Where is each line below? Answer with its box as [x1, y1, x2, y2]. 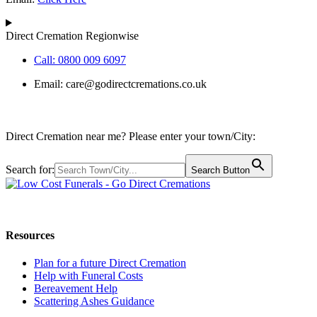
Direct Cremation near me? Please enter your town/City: [6, 129, 255, 142]
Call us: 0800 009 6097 [6, 201, 110, 214]
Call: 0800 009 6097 [34, 53, 126, 66]
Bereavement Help [34, 282, 117, 295]
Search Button [191, 164, 250, 175]
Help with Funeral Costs [34, 270, 143, 282]
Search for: [6, 163, 54, 175]
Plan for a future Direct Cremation [34, 257, 186, 270]
